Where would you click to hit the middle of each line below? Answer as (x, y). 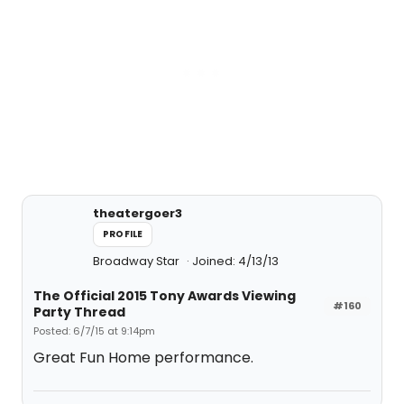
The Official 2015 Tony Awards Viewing (165, 296)
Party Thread (79, 312)
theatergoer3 (138, 213)
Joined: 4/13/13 (235, 261)
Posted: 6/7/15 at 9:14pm (94, 331)
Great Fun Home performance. (143, 358)
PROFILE (123, 234)
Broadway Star (138, 261)
